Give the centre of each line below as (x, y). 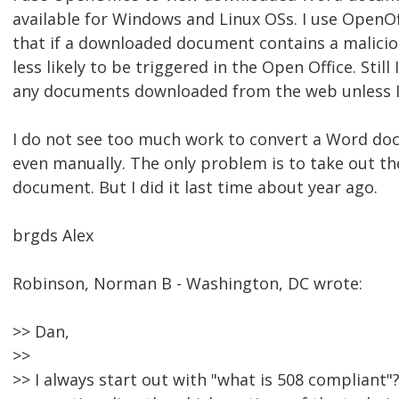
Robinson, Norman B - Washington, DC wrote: (187, 284)
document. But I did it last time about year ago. (195, 187)
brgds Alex (53, 236)
